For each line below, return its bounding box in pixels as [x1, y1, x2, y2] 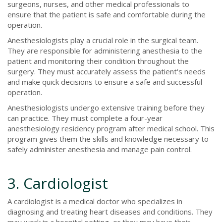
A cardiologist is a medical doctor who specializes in [7, 196, 182, 206]
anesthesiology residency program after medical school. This [7, 123, 215, 133]
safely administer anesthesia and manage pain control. [7, 144, 192, 154]
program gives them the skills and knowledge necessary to [7, 133, 209, 144]
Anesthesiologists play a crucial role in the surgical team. [7, 35, 198, 45]
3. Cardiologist [7, 172, 108, 193]
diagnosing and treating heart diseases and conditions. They [7, 206, 213, 217]
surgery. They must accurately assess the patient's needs [7, 66, 206, 76]
